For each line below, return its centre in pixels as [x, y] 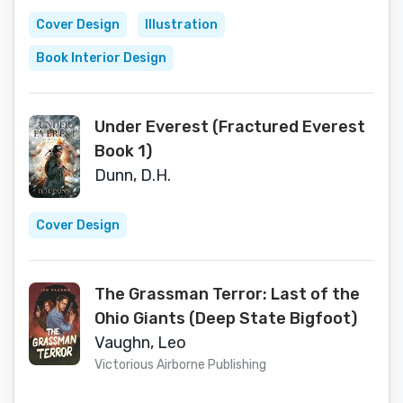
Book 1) [123, 151]
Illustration [181, 25]
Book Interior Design [101, 58]
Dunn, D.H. [133, 175]
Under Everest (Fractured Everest [230, 127]
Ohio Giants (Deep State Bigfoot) [226, 318]
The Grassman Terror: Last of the [227, 294]
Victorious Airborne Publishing [180, 365]
